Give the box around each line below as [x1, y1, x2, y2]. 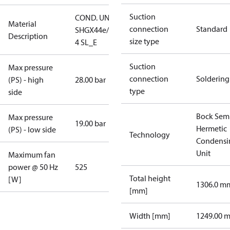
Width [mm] [129, 210, 170, 221]
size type [129, 36, 159, 46]
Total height [129, 173, 170, 183]
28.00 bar [75, 74, 106, 85]
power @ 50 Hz [8, 162, 58, 172]
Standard [196, 24, 227, 34]
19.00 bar [75, 118, 106, 128]
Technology [129, 129, 170, 140]
